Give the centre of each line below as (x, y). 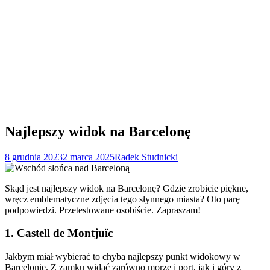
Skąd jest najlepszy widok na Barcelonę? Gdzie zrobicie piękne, (127, 188)
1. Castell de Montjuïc (59, 233)
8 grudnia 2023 (34, 157)
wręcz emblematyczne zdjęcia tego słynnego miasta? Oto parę (122, 199)
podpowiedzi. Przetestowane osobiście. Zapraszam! (103, 210)
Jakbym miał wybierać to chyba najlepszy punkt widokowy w (123, 257)
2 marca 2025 (89, 157)
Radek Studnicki (146, 157)
